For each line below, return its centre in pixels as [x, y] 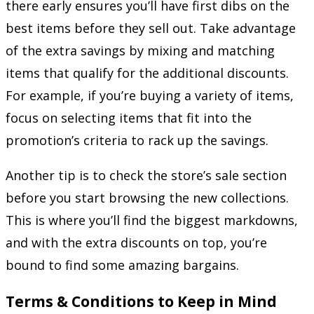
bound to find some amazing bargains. [122, 265]
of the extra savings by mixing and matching [140, 50]
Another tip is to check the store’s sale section [146, 175]
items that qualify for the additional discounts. [147, 73]
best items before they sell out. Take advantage [151, 28]
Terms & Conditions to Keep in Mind [141, 301]
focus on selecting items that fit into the [129, 118]
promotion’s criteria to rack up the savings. [137, 140]
